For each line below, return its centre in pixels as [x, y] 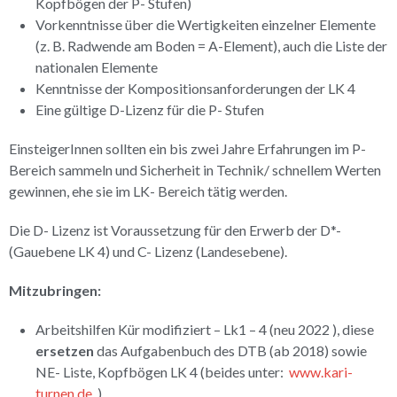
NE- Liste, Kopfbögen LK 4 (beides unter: [162, 372]
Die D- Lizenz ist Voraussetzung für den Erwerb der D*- [175, 230]
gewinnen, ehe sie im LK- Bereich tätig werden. [148, 191]
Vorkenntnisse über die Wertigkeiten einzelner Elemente [206, 24]
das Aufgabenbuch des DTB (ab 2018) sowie [230, 350]
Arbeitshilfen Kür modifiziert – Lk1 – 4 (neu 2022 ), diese [205, 329]
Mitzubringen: [55, 290]
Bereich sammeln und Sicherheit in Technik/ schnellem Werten [195, 170]
